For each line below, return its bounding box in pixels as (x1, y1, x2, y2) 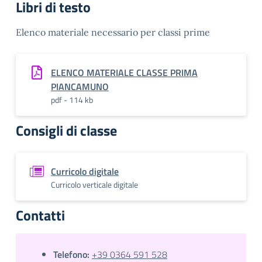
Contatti (16, 205, 65, 226)
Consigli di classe (16, 120, 117, 141)
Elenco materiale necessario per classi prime (16, 26, 210, 38)
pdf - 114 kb (51, 94, 93, 106)
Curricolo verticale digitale (51, 178, 138, 191)
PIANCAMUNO (51, 80, 109, 94)
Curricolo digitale (51, 164, 119, 178)
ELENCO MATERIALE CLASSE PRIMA (51, 65, 198, 80)
